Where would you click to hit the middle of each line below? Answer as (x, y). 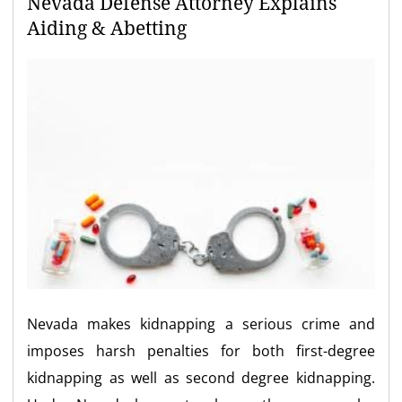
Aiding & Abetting (107, 29)
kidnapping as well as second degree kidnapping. (201, 377)
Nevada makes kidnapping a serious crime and (201, 323)
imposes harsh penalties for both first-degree (201, 350)
